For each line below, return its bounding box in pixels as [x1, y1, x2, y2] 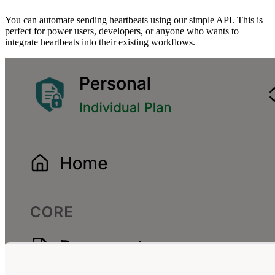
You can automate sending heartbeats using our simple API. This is [5, 14, 263, 25]
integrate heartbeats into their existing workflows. [5, 36, 195, 47]
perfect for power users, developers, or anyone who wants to [5, 25, 239, 36]
